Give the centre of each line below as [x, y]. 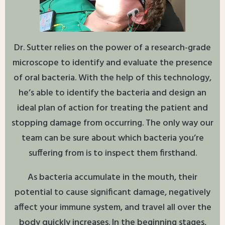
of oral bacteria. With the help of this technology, [113, 78]
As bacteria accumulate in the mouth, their [113, 178]
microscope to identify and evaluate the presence [113, 63]
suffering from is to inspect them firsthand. [113, 154]
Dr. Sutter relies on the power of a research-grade [113, 48]
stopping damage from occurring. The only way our [113, 124]
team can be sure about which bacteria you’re [113, 139]
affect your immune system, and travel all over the [113, 208]
